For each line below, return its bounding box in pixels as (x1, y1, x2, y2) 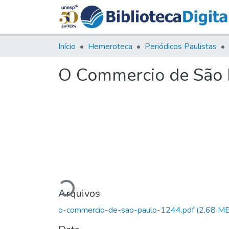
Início (58, 40, 76, 52)
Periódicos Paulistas (145, 40, 217, 52)
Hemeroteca (88, 40, 132, 52)
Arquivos (58, 186, 100, 200)
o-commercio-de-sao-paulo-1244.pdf (58, 204, 196, 216)
